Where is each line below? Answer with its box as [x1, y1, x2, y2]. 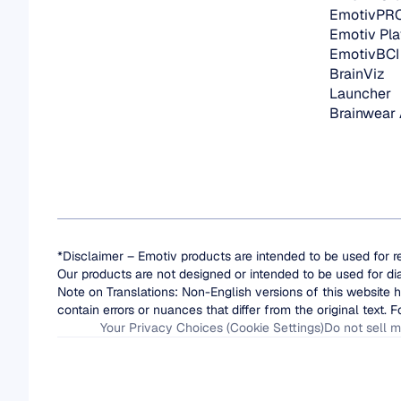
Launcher [329, 84, 391, 103]
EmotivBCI [329, 45, 399, 64]
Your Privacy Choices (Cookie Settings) [100, 320, 324, 336]
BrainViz [329, 64, 385, 83]
